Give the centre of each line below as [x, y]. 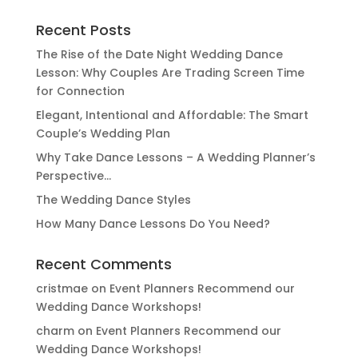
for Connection [80, 91]
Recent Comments [103, 264]
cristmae [62, 288]
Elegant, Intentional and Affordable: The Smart [172, 115]
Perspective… [73, 176]
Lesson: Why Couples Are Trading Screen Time [170, 73]
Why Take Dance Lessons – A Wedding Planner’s [175, 157]
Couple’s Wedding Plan [103, 133]
